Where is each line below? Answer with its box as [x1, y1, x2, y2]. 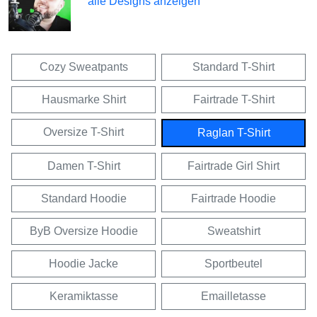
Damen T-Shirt [47, 160, 120, 172]
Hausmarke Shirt [41, 93, 126, 105]
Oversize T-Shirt [43, 126, 124, 138]
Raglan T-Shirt [197, 127, 270, 139]
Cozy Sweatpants [39, 61, 128, 73]
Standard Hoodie [40, 192, 127, 204]
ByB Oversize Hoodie [29, 225, 138, 237]
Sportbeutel [204, 258, 263, 270]
